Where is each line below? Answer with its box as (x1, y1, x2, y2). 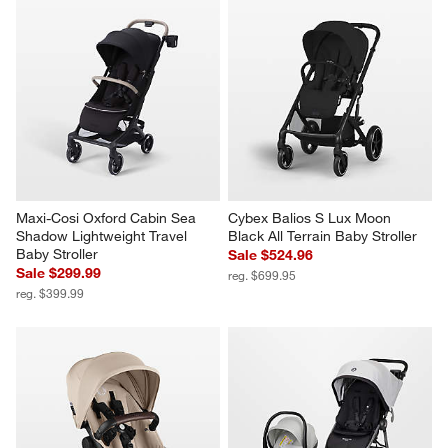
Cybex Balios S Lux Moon (228, 208, 395, 227)
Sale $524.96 (228, 245, 313, 264)
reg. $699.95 (228, 266, 296, 283)
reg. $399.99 (16, 284, 85, 301)
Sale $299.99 (16, 263, 102, 282)
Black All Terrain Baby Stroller (228, 226, 417, 245)
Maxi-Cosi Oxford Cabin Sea (16, 208, 201, 227)
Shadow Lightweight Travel (16, 226, 192, 245)
